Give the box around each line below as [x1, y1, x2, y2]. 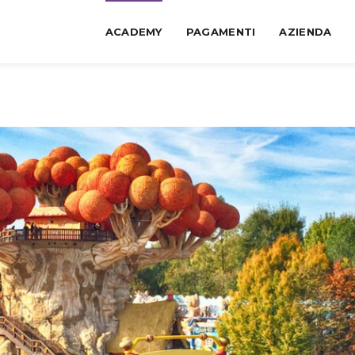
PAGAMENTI [185, 25, 256, 38]
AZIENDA [279, 25, 332, 38]
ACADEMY [105, 25, 162, 38]
